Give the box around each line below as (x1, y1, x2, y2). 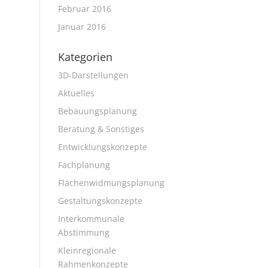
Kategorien (57, 50, 112, 64)
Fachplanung (57, 159, 110, 170)
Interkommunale (57, 213, 124, 224)
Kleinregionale (57, 245, 116, 256)
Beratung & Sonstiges (57, 123, 144, 135)
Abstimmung (57, 227, 109, 238)
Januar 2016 (57, 21, 106, 32)
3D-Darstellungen (57, 69, 129, 81)
